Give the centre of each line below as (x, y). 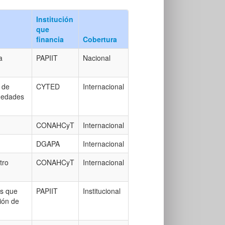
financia (50, 39)
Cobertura (100, 39)
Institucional (102, 191)
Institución (55, 19)
